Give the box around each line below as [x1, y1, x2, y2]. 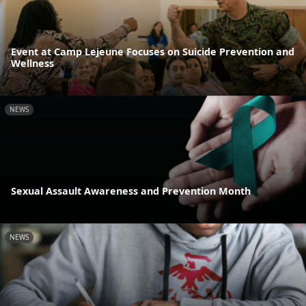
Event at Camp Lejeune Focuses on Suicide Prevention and [11, 45, 294, 59]
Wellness [11, 57, 54, 70]
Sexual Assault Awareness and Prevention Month [11, 184, 251, 197]
